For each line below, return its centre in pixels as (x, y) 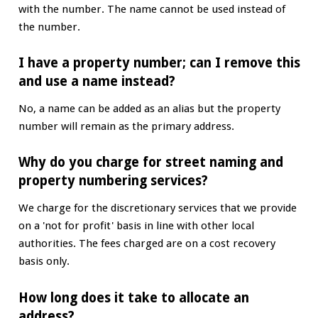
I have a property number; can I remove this (159, 63)
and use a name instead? (97, 82)
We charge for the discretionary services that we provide (157, 208)
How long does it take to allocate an (133, 297)
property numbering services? (113, 181)
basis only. (44, 262)
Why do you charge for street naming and (150, 163)
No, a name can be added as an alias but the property (149, 108)
